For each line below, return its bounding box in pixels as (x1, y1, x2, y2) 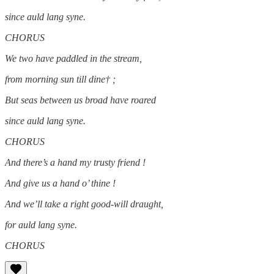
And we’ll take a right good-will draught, (5, 198, 163, 209)
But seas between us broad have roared (5, 94, 156, 105)
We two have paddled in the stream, (5, 53, 142, 64)
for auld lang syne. (5, 219, 77, 230)
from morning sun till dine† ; (5, 73, 116, 84)
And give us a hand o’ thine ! (5, 177, 116, 188)
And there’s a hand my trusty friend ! (5, 157, 146, 168)
